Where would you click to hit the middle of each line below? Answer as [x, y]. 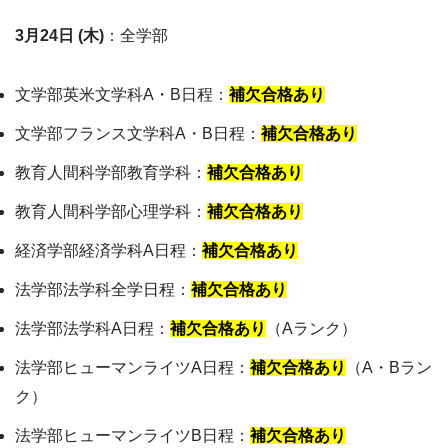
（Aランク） [311, 329]
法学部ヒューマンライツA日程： [132, 368]
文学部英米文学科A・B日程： [122, 95]
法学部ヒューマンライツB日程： [132, 436]
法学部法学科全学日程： [103, 290]
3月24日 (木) [59, 36]
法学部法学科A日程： [92, 329]
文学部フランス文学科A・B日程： [138, 134]
